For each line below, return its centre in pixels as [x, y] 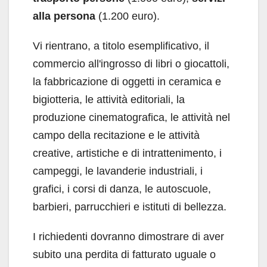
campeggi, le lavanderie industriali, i [118, 171]
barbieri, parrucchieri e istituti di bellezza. [130, 207]
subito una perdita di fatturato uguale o [124, 255]
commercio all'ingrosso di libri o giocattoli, [131, 64]
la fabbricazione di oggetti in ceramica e [127, 82]
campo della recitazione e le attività [116, 136]
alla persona [64, 16]
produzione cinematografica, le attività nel [131, 118]
